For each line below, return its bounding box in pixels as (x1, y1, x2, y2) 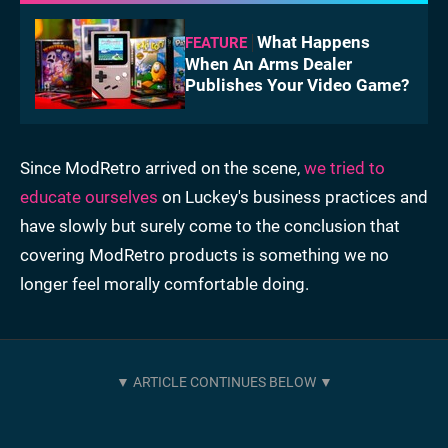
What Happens (257, 31, 370, 52)
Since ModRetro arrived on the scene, (20, 157, 304, 178)
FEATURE (185, 33, 247, 52)
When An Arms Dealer (185, 53, 352, 74)
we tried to (304, 157, 385, 178)
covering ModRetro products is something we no (20, 244, 389, 265)
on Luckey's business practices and (158, 186, 428, 207)
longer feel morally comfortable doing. (20, 273, 309, 294)
